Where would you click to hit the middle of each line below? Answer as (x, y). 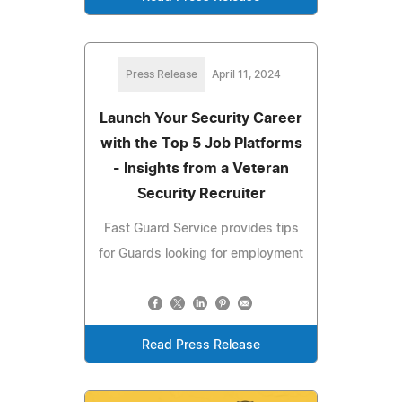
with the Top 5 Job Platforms (201, 143)
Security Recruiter (201, 193)
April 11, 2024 (246, 74)
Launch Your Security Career (201, 118)
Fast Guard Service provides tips (201, 228)
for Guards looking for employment (201, 253)
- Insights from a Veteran (201, 168)
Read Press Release (201, 345)
